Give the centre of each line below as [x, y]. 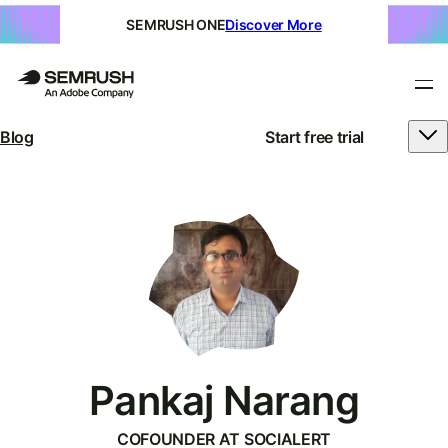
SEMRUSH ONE [176, 24]
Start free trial [314, 136]
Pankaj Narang [224, 400]
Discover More [273, 24]
